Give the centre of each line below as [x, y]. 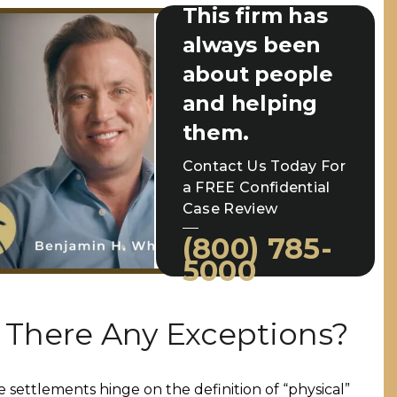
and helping [250, 103]
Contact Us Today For [264, 166]
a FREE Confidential [256, 187]
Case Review [230, 208]
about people [257, 74]
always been [252, 44]
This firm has [255, 15]
